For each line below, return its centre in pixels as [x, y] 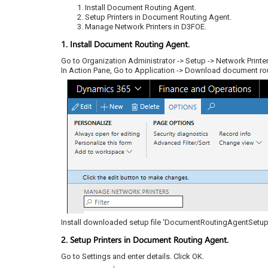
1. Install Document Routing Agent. [125, 44]
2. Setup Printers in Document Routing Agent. [145, 240]
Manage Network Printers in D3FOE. [146, 27]
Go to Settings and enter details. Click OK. [133, 256]
